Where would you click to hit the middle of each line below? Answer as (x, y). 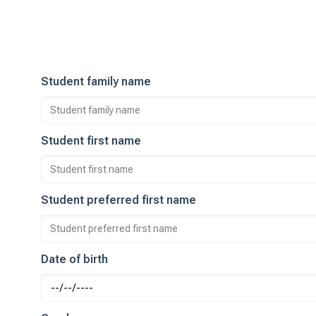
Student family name (96, 81)
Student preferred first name (119, 200)
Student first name (91, 141)
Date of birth (74, 259)
